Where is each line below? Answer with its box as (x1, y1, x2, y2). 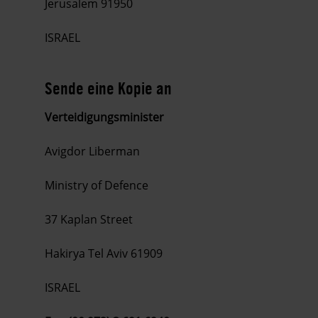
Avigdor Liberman (45, 143, 140, 160)
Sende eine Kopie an (45, 77, 172, 99)
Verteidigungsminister (45, 109, 164, 126)
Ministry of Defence (45, 177, 148, 194)
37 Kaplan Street (45, 212, 133, 228)
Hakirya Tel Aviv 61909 (45, 246, 163, 262)
